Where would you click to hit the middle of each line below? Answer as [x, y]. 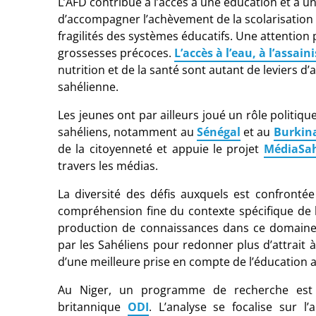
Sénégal [218, 132]
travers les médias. [108, 165]
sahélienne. [88, 86]
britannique [89, 306]
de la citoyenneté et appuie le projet [159, 148]
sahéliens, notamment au [126, 132]
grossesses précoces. [115, 53]
